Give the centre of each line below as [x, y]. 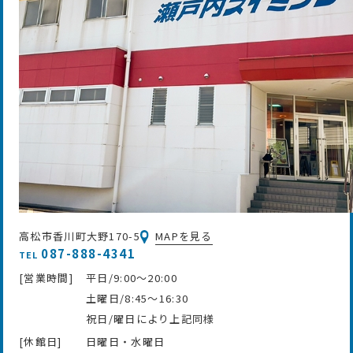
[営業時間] [46, 277]
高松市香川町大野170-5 [80, 236]
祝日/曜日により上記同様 [150, 318]
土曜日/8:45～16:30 [137, 298]
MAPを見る [184, 236]
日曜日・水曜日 [126, 342]
